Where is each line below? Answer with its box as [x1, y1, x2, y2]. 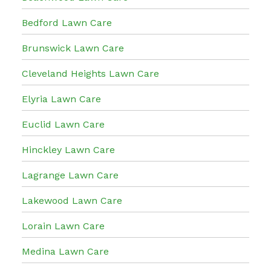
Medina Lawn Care [22, 245, 109, 257]
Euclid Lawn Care [22, 118, 105, 130]
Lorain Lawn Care [22, 220, 105, 232]
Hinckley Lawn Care [22, 143, 115, 155]
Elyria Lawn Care [22, 93, 101, 105]
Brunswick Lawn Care [22, 42, 124, 54]
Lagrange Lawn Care [22, 169, 119, 181]
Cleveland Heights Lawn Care [22, 67, 159, 79]
